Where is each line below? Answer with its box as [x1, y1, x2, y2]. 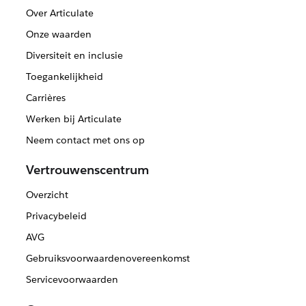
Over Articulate [25, 7, 94, 20]
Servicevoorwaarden [25, 273, 118, 286]
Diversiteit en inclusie [25, 49, 123, 62]
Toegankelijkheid [25, 70, 103, 83]
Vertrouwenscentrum [26, 162, 149, 178]
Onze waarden [25, 28, 92, 41]
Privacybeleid [25, 210, 87, 223]
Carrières [25, 92, 66, 105]
